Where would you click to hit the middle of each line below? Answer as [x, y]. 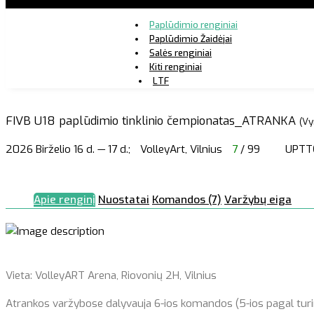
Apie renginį [64, 199]
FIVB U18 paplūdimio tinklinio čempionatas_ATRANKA [152, 120]
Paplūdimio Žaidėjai [190, 39]
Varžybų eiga [258, 199]
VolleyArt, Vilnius [183, 150]
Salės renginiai [180, 53]
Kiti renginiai [175, 67]
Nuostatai [124, 199]
